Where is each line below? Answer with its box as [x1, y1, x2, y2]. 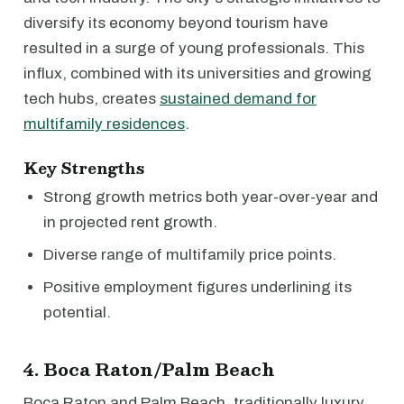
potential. [43, 304, 111, 321]
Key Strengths [23, 156, 144, 180]
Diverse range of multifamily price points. [43, 246, 336, 263]
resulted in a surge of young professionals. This [23, 40, 364, 57]
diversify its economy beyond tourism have [23, 14, 328, 32]
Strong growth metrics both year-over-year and [43, 188, 378, 206]
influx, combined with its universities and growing [23, 65, 372, 82]
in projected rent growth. [43, 214, 217, 231]
